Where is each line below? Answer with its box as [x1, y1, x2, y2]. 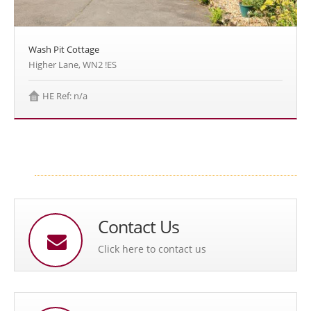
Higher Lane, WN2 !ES [28, 58, 117, 72]
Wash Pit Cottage [28, 43, 99, 56]
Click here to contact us [98, 242, 206, 256]
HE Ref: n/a [42, 90, 87, 103]
